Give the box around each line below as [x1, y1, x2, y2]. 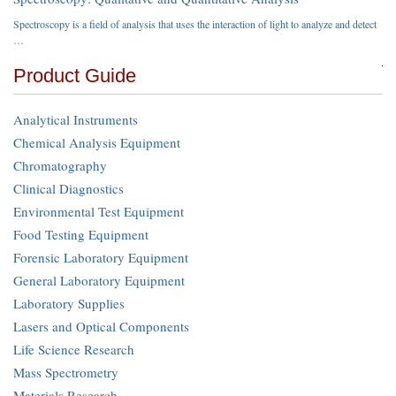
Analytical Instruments [13, 110, 138, 128]
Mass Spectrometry [13, 362, 118, 381]
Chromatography [13, 156, 107, 174]
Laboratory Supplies [13, 293, 125, 312]
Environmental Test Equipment [13, 202, 184, 220]
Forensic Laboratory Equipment [13, 247, 188, 266]
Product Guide [13, 64, 136, 87]
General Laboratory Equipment [13, 270, 185, 289]
